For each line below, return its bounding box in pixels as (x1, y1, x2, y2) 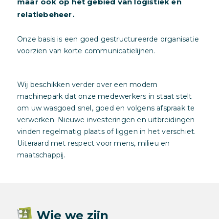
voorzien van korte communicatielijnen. (17, 46, 155, 56)
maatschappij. (17, 151, 66, 160)
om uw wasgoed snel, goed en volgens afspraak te (17, 104, 195, 113)
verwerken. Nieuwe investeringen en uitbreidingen (17, 115, 195, 125)
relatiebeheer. (17, 10, 74, 20)
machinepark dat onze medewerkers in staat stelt (17, 92, 192, 101)
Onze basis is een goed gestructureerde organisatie (17, 35, 199, 44)
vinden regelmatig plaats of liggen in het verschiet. (17, 127, 196, 136)
